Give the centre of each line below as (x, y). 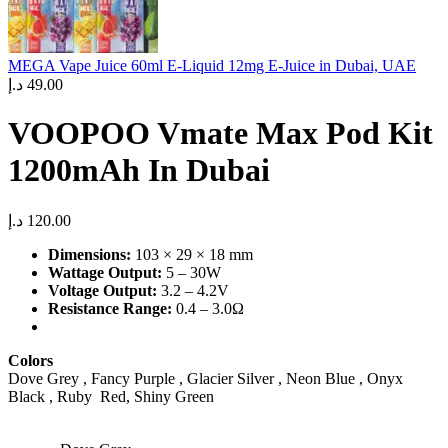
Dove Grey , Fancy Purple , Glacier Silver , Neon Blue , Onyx (205, 378)
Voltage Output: (102, 290)
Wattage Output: (105, 272)
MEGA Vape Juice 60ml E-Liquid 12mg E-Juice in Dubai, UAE (212, 65)
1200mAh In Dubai (139, 170)
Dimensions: (89, 254)
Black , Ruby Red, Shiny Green (111, 396)
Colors (30, 360)
